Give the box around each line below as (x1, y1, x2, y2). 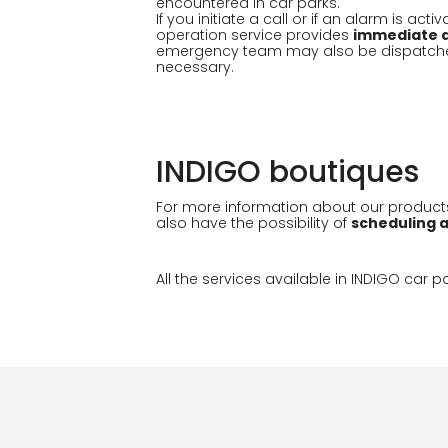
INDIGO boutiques (156, 151, 419, 193)
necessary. (156, 57, 234, 77)
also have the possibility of (156, 213, 351, 233)
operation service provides (156, 25, 353, 45)
